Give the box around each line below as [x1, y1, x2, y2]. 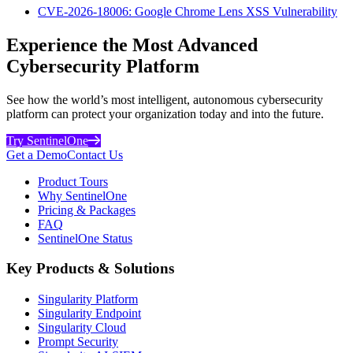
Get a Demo [6, 147, 67, 162]
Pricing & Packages [38, 203, 136, 217]
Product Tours [38, 174, 108, 188]
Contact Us [67, 147, 123, 162]
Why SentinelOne [38, 188, 127, 203]
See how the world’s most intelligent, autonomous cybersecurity [6, 92, 323, 106]
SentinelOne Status [38, 231, 132, 245]
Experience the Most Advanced [6, 34, 258, 55]
